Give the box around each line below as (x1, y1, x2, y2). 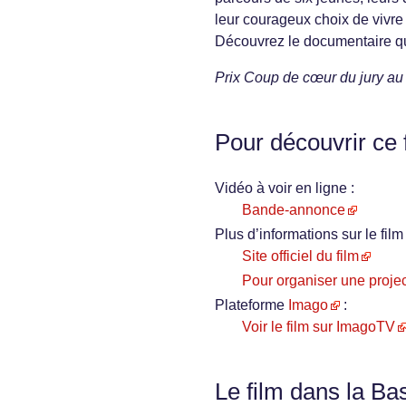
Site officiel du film (242, 248, 359, 265)
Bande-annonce (242, 202, 345, 218)
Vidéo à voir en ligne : (215, 180, 354, 197)
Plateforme (215, 297, 288, 314)
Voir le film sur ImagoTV (242, 319, 395, 335)
